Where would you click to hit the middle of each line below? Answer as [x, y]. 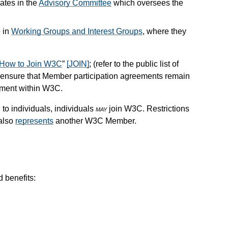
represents [34, 121]
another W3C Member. [95, 121]
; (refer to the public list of [134, 64]
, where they [164, 31]
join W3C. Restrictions [148, 108]
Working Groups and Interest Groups [77, 31]
